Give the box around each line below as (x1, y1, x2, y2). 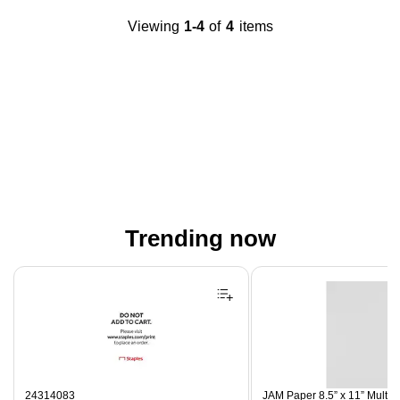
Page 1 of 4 (12, 264, 71, 278)
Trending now (124, 225, 276, 252)
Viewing (127, 19, 179, 34)
